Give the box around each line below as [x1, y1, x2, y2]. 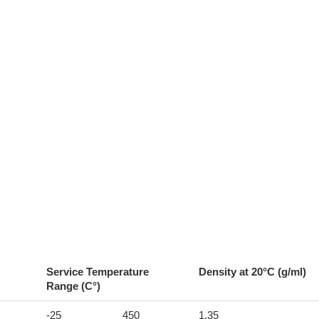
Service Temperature [46, 265, 149, 278]
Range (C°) [46, 279, 100, 292]
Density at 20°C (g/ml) [198, 265, 306, 278]
